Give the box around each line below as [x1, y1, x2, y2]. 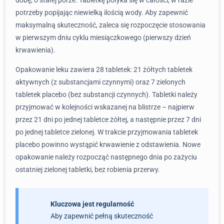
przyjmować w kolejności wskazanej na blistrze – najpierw [15, 103, 194, 111]
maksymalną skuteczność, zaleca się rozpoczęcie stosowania [15, 21, 205, 29]
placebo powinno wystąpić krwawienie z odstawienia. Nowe [15, 140, 200, 148]
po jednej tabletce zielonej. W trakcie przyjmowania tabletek [15, 128, 198, 136]
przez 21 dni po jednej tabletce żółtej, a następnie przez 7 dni [15, 115, 201, 123]
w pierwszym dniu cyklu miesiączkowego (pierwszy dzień [15, 33, 191, 41]
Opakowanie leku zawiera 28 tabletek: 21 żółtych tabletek [15, 65, 192, 73]
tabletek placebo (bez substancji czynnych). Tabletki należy [15, 90, 197, 98]
